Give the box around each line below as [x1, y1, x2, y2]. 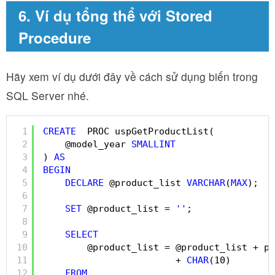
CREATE [43, 126, 76, 137]
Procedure [18, 26, 91, 48]
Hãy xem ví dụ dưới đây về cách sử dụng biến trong [6, 68, 258, 84]
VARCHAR [187, 177, 225, 189]
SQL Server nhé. [6, 87, 89, 103]
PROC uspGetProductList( [87, 126, 214, 137]
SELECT [65, 229, 98, 241]
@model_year [65, 139, 131, 150]
